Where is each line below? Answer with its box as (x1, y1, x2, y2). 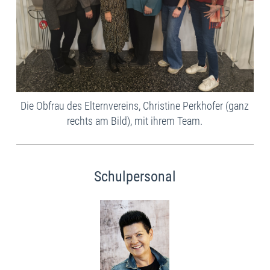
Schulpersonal (93, 168, 176, 186)
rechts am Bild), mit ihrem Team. (67, 115, 203, 128)
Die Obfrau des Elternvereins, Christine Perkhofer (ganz (20, 99, 250, 113)
